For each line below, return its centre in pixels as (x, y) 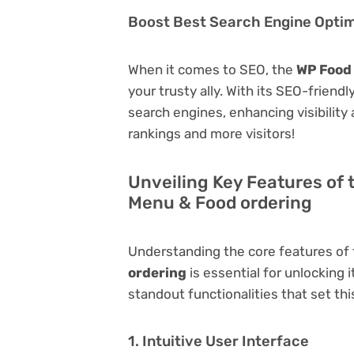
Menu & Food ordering (220, 202)
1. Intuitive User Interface (218, 341)
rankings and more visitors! (211, 133)
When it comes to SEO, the (212, 69)
